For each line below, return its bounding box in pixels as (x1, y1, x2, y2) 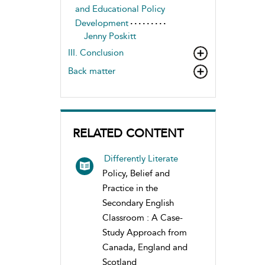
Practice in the (102, 183, 158, 193)
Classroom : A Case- (102, 212, 183, 223)
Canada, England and (102, 242, 188, 253)
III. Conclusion (68, 47, 124, 58)
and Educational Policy (75, 4, 165, 14)
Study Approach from (102, 227, 187, 238)
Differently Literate (104, 153, 178, 164)
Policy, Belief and (102, 168, 170, 179)
